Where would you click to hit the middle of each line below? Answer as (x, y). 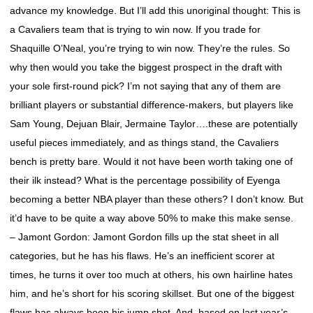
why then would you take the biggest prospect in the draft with (146, 67)
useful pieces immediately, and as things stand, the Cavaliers (144, 143)
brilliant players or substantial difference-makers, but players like (152, 105)
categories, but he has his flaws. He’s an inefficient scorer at (142, 256)
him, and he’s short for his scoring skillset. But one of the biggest (152, 293)
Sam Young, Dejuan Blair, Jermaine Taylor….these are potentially (154, 124)
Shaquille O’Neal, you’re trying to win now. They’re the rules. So (150, 48)
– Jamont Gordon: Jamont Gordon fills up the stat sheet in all (144, 237)
